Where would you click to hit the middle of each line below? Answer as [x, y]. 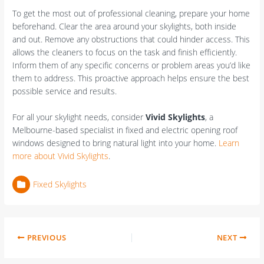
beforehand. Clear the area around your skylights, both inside [125, 27]
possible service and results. [65, 91]
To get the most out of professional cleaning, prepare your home [131, 14]
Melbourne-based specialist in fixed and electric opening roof [125, 130]
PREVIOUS [46, 237]
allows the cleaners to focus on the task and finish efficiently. [125, 52]
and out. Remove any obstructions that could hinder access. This [131, 39]
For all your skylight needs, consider [79, 117]
